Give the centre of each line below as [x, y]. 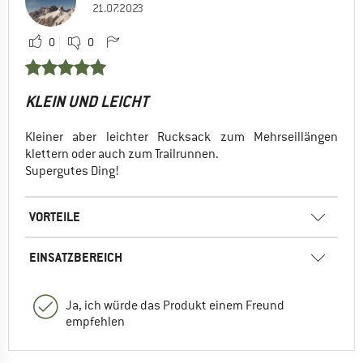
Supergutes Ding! [72, 171]
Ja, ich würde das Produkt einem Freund [175, 305]
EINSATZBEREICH [76, 257]
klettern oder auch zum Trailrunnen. [122, 154]
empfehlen [95, 321]
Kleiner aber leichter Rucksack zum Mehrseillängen [181, 137]
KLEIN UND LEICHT [87, 101]
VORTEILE [55, 216]
